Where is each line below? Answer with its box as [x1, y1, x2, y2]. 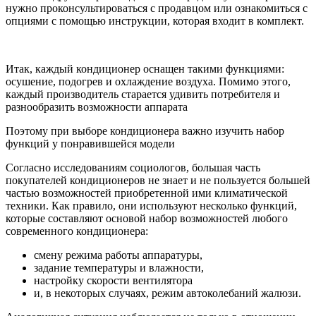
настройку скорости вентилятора [34, 274, 193, 286]
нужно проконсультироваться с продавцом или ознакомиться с [6, 1, 308, 14]
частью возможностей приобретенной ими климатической [6, 186, 288, 199]
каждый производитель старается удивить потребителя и [6, 87, 280, 100]
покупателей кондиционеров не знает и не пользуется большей [6, 174, 310, 186]
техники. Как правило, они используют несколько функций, [6, 199, 297, 212]
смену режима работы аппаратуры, [34, 248, 202, 261]
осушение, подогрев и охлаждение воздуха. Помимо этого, [6, 75, 291, 87]
